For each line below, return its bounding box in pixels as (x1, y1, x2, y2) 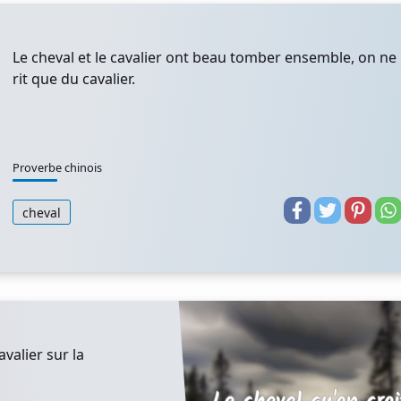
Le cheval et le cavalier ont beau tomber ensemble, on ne (13, 47, 397, 67)
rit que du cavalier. (13, 69, 135, 89)
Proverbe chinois (13, 159, 102, 175)
